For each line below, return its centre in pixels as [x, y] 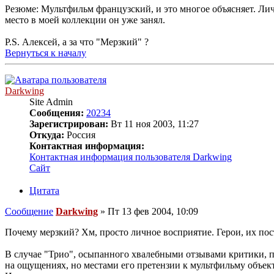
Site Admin [51, 102]
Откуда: [47, 135]
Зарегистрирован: [69, 124]
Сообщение [29, 212]
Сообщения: [57, 113]
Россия [80, 135]
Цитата [44, 191]
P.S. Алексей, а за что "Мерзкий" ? [77, 42]
